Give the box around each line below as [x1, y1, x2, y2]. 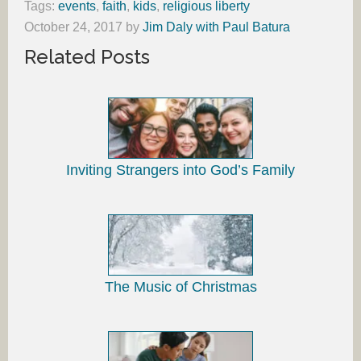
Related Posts [24, 45, 150, 69]
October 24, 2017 [24, 20, 122, 35]
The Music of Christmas [104, 279, 257, 296]
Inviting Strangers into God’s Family [66, 162, 295, 179]
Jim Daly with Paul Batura [143, 20, 290, 35]
